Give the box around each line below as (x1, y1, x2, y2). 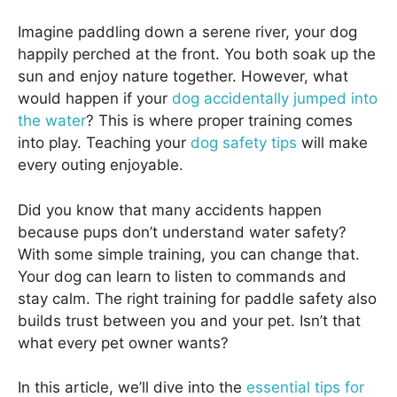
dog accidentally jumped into (172, 90, 378, 107)
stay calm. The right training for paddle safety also (18, 289, 377, 307)
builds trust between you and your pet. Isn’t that (18, 311, 361, 330)
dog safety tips (191, 134, 297, 152)
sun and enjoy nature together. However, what (18, 67, 348, 85)
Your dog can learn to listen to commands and (18, 267, 346, 285)
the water (18, 112, 86, 129)
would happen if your (18, 90, 172, 107)
